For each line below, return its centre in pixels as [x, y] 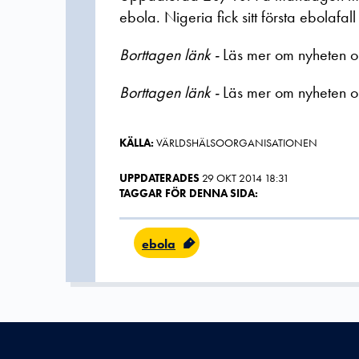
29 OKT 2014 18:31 [246, 178]
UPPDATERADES [159, 178]
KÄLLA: [137, 143]
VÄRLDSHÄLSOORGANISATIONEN [236, 143]
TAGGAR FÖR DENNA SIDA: [189, 193]
